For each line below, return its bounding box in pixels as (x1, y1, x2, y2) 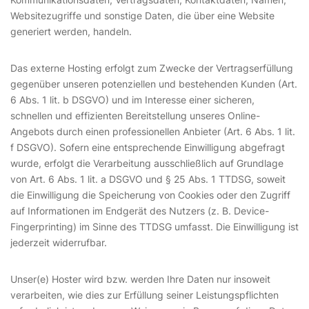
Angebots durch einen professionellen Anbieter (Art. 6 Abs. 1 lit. (10, 126, 295, 137)
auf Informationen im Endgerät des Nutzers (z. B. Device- (10, 205, 269, 217)
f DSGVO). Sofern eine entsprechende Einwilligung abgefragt (10, 141, 285, 153)
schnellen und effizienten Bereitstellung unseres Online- (10, 110, 260, 121)
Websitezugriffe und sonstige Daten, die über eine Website (10, 10, 275, 21)
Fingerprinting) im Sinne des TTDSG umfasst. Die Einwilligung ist (10, 221, 299, 232)
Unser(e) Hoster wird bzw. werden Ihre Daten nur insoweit (10, 273, 270, 285)
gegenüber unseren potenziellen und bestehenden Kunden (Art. (10, 78, 297, 90)
